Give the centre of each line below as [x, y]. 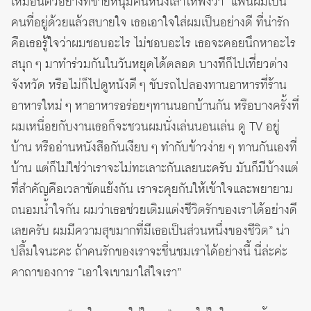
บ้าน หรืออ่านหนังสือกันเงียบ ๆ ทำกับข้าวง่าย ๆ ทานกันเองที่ [154, 148]
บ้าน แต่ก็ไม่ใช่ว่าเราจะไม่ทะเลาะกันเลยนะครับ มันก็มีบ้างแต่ [155, 168]
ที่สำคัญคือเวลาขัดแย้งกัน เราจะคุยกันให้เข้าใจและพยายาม [152, 189]
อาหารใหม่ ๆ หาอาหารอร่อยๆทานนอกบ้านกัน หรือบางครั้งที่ [155, 106]
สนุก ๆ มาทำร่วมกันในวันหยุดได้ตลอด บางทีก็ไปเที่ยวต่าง [150, 64]
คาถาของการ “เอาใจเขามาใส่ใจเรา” [96, 272]
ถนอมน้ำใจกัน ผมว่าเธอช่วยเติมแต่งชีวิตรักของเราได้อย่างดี [154, 210]
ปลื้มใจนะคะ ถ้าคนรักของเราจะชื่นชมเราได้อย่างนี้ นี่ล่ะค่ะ [149, 252]
